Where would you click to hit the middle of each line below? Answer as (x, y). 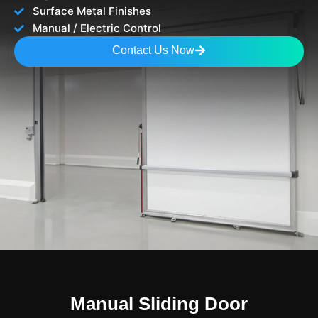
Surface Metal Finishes (92, 11)
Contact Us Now (153, 50)
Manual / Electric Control (97, 28)
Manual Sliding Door (159, 304)
